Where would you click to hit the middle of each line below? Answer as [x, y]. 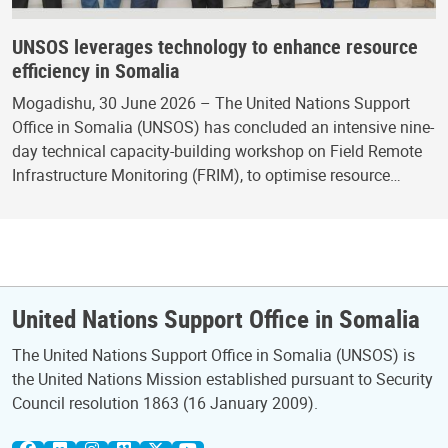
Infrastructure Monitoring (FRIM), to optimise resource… [206, 175]
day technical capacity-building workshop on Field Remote [217, 151]
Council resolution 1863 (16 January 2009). [165, 403]
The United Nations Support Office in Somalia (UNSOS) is [213, 355]
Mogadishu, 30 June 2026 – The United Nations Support [211, 103]
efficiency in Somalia [95, 71]
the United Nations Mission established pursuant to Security [222, 379]
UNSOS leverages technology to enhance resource [215, 47]
